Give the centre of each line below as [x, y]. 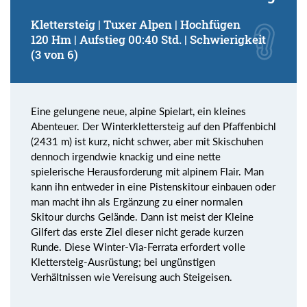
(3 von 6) [54, 55]
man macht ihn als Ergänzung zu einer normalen [137, 202]
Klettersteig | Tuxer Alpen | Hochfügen [136, 25]
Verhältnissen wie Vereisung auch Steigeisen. [132, 277]
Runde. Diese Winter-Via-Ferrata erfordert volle [138, 247]
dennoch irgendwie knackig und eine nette [126, 157]
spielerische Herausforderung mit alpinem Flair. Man [147, 172]
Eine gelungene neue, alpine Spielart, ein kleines [138, 111]
